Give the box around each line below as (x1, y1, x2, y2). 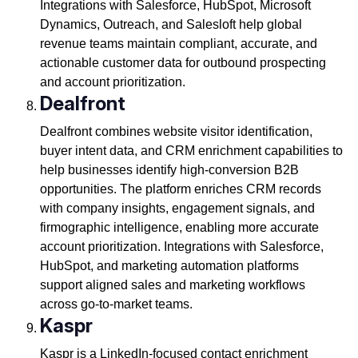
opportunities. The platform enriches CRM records (39, 182, 321, 197)
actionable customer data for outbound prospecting (39, 56, 326, 70)
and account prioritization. (39, 75, 189, 89)
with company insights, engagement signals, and (39, 201, 315, 216)
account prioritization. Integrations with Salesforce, (39, 240, 324, 254)
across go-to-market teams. (39, 297, 193, 312)
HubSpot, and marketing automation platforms (39, 259, 299, 273)
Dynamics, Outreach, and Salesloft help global (39, 18, 302, 32)
